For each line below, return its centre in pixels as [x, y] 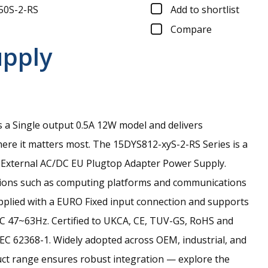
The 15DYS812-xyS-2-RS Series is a [170, 144]
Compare [191, 30]
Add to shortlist [205, 9]
